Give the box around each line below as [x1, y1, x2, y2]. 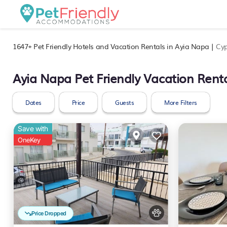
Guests [115, 98, 134, 107]
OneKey [18, 136, 41, 144]
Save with [18, 124, 48, 133]
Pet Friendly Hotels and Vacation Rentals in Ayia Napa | [31, 41, 216, 51]
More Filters [164, 98, 197, 107]
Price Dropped [31, 210, 66, 217]
